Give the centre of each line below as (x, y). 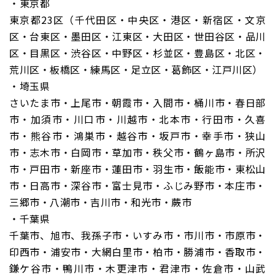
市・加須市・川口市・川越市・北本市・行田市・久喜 (137, 119)
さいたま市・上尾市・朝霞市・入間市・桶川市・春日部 (137, 103)
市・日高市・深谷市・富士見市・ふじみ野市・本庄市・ (137, 186)
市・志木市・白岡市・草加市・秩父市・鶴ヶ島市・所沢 (137, 153)
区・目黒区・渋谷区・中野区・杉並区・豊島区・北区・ (137, 53)
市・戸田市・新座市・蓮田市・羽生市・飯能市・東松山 (137, 169)
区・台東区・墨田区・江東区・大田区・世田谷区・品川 (137, 37)
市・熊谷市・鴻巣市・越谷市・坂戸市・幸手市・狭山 (137, 136)
